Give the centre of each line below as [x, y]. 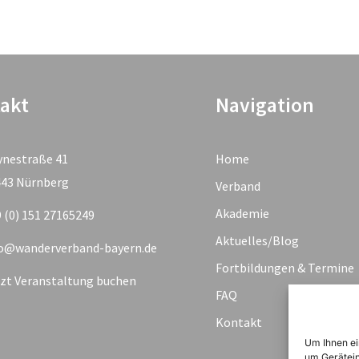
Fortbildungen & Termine [284, 267]
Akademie [242, 213]
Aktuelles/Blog [257, 240]
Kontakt [238, 322]
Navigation [264, 105]
